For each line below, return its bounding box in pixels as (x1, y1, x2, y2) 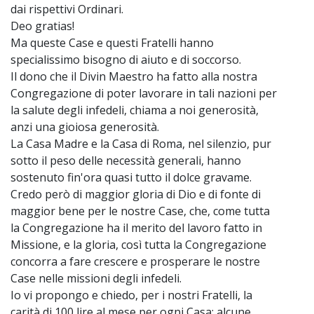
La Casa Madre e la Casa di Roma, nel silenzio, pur (11, 136, 271, 152)
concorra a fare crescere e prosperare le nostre (11, 254, 260, 270)
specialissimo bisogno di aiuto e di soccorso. (11, 52, 241, 68)
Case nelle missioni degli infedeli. (11, 271, 182, 287)
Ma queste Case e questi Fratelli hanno (11, 35, 214, 51)
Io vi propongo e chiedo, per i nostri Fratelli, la (11, 287, 252, 303)
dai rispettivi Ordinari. (11, 1, 123, 18)
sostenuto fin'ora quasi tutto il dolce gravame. (11, 170, 252, 186)
